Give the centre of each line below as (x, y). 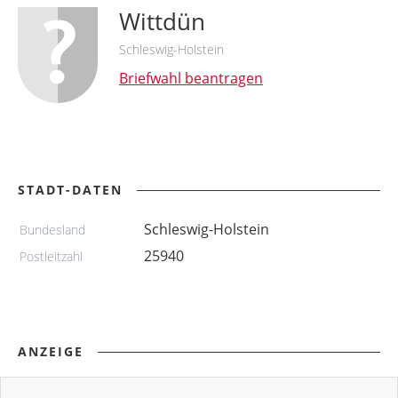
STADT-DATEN (70, 190)
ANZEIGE (51, 352)
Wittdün (162, 21)
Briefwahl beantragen (191, 78)
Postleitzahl (51, 257)
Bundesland (52, 230)
